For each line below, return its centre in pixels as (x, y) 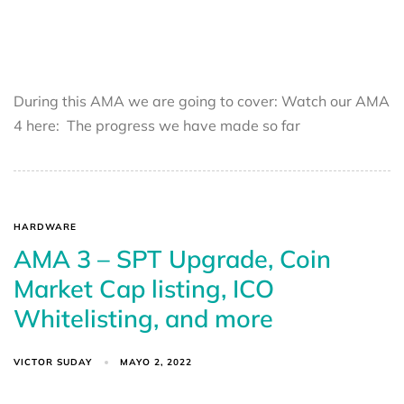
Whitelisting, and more (143, 318)
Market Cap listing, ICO (144, 288)
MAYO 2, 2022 (156, 363)
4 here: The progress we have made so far (157, 125)
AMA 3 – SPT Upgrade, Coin (172, 258)
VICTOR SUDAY (53, 362)
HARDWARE (45, 226)
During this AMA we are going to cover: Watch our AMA (202, 101)
